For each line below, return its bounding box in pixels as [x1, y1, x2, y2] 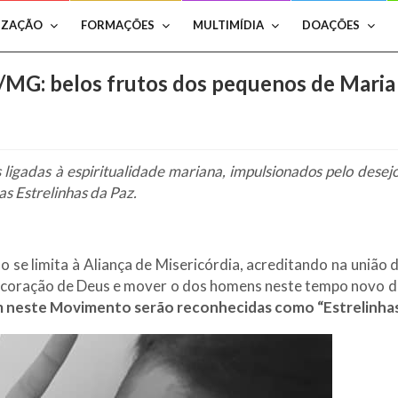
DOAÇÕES [302, 18, 360, 32]
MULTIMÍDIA [193, 18, 264, 32]
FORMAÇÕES [81, 18, 155, 32]
